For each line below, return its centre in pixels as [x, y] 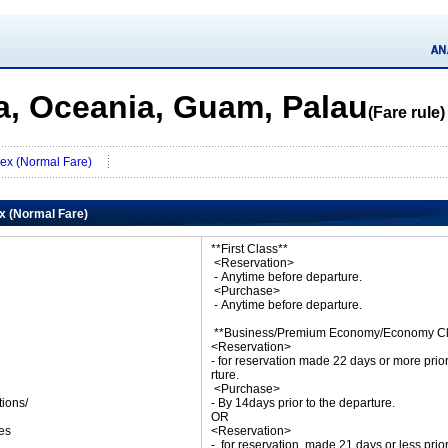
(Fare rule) [406, 112]
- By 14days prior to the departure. [303, 403]
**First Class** [249, 249]
